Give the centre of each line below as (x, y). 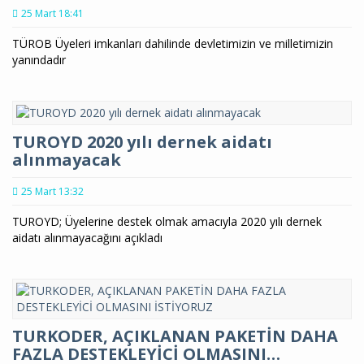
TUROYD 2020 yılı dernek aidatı (142, 141)
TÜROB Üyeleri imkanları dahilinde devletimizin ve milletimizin (173, 43)
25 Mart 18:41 (52, 13)
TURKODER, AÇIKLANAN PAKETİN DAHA (175, 336)
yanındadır (39, 59)
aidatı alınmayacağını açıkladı (87, 237)
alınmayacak (67, 159)
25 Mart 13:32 (52, 191)
